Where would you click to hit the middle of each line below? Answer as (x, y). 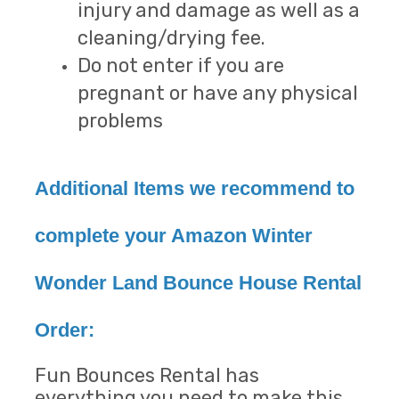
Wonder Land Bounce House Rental (198, 283)
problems (120, 121)
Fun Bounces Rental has (147, 376)
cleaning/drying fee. (171, 38)
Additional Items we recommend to (195, 189)
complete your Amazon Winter (174, 236)
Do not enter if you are (181, 66)
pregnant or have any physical (218, 94)
